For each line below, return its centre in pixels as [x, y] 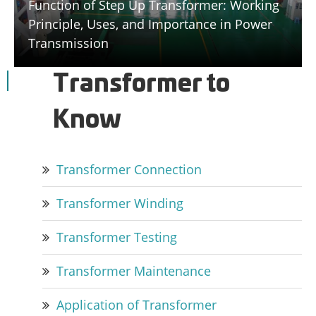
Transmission [68, 43]
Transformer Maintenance [134, 271]
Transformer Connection [129, 170]
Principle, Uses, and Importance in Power [150, 24]
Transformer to [141, 85]
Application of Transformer [136, 305]
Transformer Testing [117, 237]
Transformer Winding [120, 203]
